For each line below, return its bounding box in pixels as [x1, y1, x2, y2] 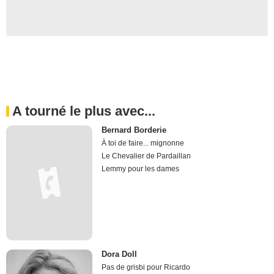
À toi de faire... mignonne [102, 138, 185, 147]
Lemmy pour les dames [102, 164, 180, 173]
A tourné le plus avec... [12, 103, 155, 119]
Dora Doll [102, 250, 138, 259]
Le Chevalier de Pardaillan [102, 151, 191, 160]
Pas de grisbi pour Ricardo [102, 263, 191, 272]
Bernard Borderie [102, 125, 167, 135]
